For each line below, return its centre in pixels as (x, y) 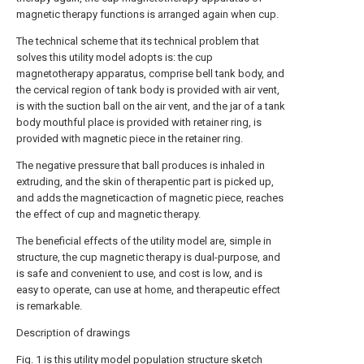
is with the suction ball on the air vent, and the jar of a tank (151, 106)
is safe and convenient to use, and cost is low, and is (139, 273)
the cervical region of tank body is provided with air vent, (148, 90)
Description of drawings (73, 333)
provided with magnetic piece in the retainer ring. (130, 139)
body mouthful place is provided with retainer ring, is (139, 122)
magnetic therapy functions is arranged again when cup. (147, 14)
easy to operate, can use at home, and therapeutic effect (148, 290)
